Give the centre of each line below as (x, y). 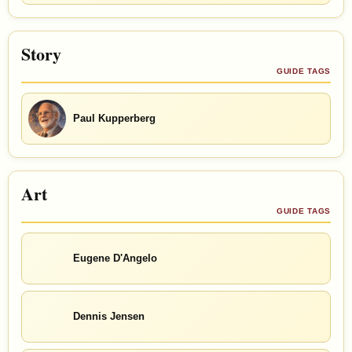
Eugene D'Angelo (115, 258)
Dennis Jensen (109, 317)
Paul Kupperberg (114, 119)
